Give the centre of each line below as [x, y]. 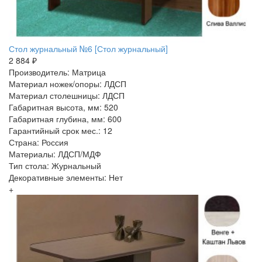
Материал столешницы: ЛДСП [67, 95]
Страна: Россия [39, 142]
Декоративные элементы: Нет [66, 177]
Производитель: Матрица [57, 72]
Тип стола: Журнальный [55, 165]
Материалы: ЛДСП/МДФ [55, 154]
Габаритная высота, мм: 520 [63, 107]
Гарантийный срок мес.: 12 [61, 130]
